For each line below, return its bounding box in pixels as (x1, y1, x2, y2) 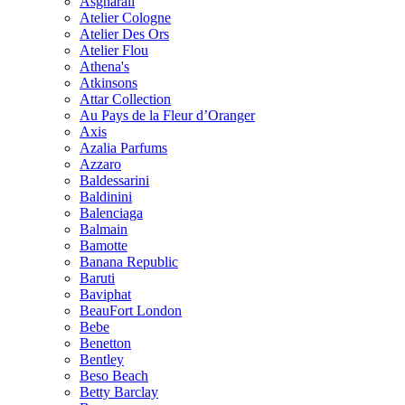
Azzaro (80, 156, 121, 172)
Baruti (80, 270, 115, 286)
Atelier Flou (80, 42, 148, 58)
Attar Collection (80, 91, 171, 107)
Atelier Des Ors (80, 26, 169, 42)
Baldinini (80, 189, 132, 204)
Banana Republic (80, 254, 178, 269)
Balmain (80, 221, 127, 237)
